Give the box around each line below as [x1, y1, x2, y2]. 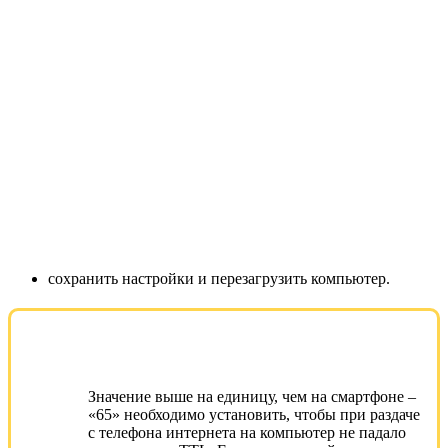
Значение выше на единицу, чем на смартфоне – [88, 387, 416, 405]
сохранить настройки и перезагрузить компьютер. [48, 269, 390, 287]
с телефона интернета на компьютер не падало [88, 423, 406, 441]
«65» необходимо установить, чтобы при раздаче [88, 405, 420, 423]
